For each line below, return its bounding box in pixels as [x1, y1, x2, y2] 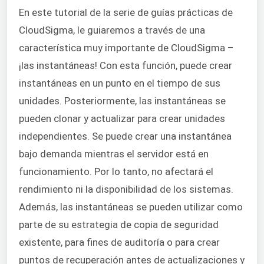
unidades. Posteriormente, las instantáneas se [19, 94, 226, 107]
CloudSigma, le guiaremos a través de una [19, 24, 205, 36]
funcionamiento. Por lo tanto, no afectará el [19, 165, 213, 177]
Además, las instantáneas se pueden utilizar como [19, 200, 243, 213]
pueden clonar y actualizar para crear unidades [19, 112, 225, 124]
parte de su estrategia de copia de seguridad [19, 218, 219, 230]
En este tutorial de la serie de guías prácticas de [19, 6, 233, 18]
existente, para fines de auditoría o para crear [19, 236, 220, 248]
